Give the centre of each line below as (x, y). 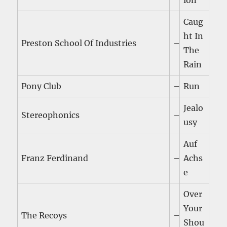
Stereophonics (51, 115)
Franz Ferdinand (55, 158)
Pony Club (42, 86)
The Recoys (44, 216)
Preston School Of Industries (79, 43)
